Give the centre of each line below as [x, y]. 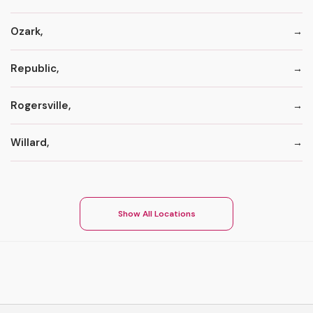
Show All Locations [156, 214]
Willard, [30, 142]
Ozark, [27, 31]
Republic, [35, 68]
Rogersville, [41, 105]
